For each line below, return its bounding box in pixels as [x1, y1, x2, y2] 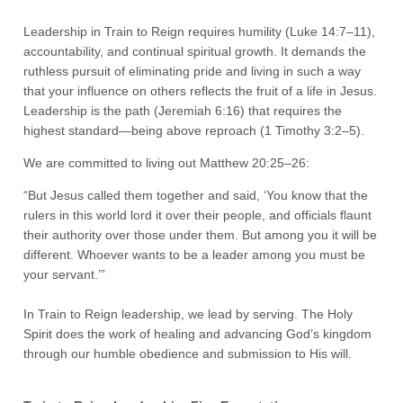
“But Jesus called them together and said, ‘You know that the [23, 188, 369, 202]
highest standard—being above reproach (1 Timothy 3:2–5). [23, 123, 365, 138]
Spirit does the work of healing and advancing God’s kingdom [23, 327, 372, 341]
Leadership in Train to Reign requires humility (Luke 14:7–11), [23, 24, 376, 39]
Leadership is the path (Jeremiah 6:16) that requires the [23, 103, 343, 118]
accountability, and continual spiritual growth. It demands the [23, 44, 367, 58]
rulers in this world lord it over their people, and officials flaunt [23, 208, 372, 222]
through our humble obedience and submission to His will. [23, 346, 353, 361]
